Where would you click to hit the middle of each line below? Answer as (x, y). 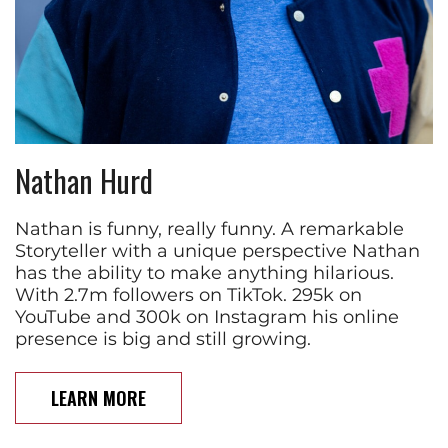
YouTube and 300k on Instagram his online (207, 317)
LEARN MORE (98, 398)
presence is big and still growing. (163, 339)
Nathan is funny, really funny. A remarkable (209, 229)
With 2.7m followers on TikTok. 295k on (188, 295)
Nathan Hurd (84, 181)
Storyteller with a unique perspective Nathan (217, 251)
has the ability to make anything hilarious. (204, 273)
